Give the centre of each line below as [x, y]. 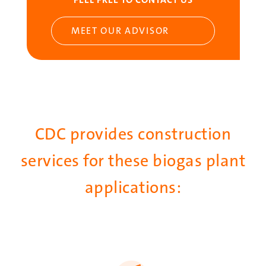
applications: [133, 187]
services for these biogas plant [133, 161]
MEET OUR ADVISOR [120, 30]
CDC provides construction [133, 134]
